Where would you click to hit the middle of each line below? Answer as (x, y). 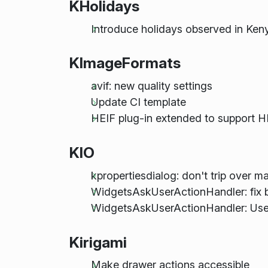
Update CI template (138, 102)
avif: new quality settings (151, 86)
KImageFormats (125, 63)
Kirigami (98, 242)
